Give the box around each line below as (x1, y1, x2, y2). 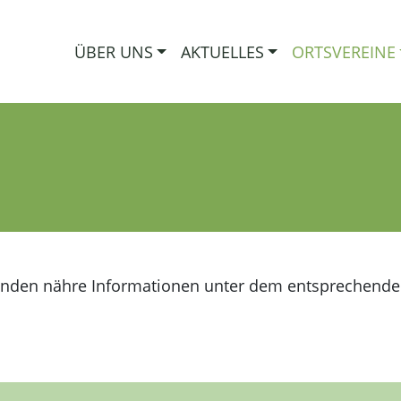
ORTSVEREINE (291, 40, 396, 63)
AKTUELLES (180, 40, 264, 63)
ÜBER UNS (73, 40, 153, 63)
